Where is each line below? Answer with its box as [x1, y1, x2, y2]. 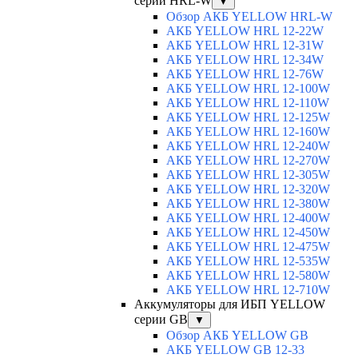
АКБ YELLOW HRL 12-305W [166, 168, 330, 182]
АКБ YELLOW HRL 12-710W [166, 283, 330, 297]
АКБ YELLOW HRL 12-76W [166, 67, 324, 82]
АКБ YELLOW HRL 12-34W [166, 53, 324, 67]
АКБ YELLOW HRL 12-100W [166, 82, 330, 96]
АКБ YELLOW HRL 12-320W [166, 182, 330, 197]
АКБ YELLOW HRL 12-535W [166, 254, 330, 268]
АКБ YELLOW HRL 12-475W [166, 240, 330, 254]
